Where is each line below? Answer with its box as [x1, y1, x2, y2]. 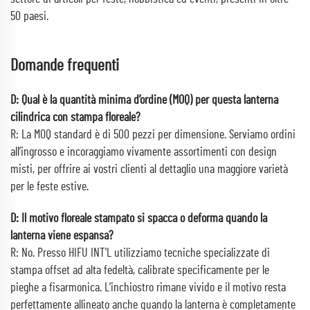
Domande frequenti [10, 57, 119, 74]
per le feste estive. [10, 181, 89, 193]
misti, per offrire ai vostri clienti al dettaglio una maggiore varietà [10, 163, 288, 176]
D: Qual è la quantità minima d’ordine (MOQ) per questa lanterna [10, 94, 278, 107]
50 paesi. [10, 10, 48, 23]
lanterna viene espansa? [10, 230, 113, 242]
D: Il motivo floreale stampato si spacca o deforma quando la [10, 212, 267, 225]
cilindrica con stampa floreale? [10, 111, 140, 124]
